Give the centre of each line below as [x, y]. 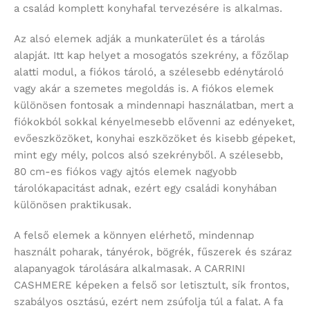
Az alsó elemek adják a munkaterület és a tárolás [139, 39]
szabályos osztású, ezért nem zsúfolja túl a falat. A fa [148, 302]
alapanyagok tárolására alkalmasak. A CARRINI [129, 269]
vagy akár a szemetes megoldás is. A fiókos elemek [144, 89]
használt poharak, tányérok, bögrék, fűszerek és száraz [153, 252]
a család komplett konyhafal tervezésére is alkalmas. [148, 9]
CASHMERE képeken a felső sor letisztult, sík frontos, [152, 285]
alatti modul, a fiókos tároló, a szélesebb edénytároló [149, 72]
